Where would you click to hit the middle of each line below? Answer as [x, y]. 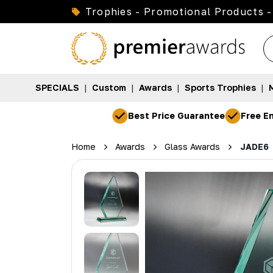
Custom [109, 88]
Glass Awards [193, 147]
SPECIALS [57, 88]
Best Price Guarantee [176, 116]
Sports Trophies [220, 88]
